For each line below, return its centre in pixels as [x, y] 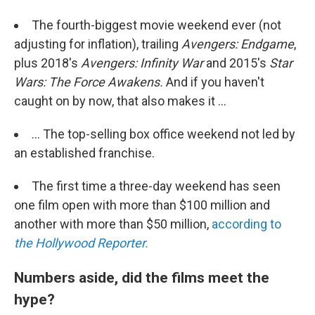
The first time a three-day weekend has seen [156, 186]
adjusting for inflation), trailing [98, 44]
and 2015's [236, 63]
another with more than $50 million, [113, 224]
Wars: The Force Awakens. [89, 82]
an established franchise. [86, 153]
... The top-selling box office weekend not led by [163, 134]
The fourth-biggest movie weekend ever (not [156, 25]
